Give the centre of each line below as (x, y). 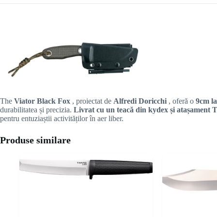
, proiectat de (93, 101)
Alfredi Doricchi (141, 101)
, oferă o (182, 101)
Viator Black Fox (43, 101)
